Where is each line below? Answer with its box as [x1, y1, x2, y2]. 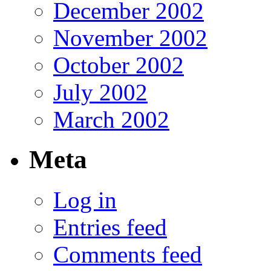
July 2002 [53, 79, 148, 105]
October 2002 [53, 51, 184, 78]
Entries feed [53, 214, 167, 241]
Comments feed [53, 241, 202, 268]
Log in [53, 187, 117, 214]
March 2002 [53, 106, 169, 132]
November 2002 [53, 24, 207, 51]
